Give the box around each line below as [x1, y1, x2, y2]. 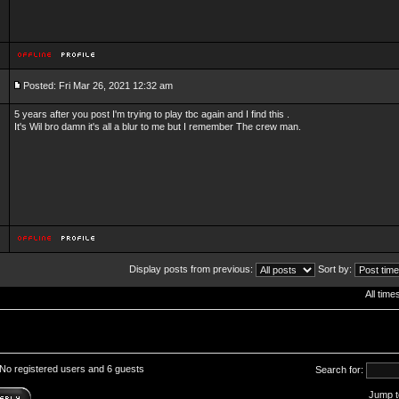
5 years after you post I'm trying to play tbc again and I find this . [14, 109, 289, 119]
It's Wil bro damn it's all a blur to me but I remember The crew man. [14, 121, 301, 132]
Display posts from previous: [129, 263, 256, 274]
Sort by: [315, 263, 354, 274]
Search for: [315, 363, 366, 375]
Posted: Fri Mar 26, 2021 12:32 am [23, 80, 173, 91]
